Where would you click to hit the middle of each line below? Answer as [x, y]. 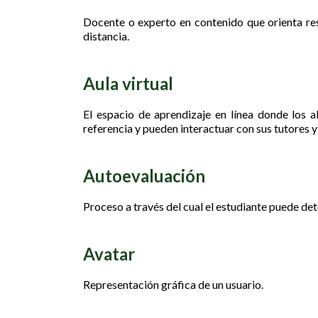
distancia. [106, 36]
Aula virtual [128, 83]
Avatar [109, 254]
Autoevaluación [144, 176]
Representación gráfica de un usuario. [173, 284]
